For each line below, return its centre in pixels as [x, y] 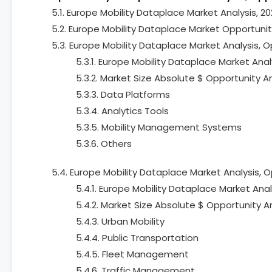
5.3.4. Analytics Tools [122, 111]
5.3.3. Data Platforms [123, 94]
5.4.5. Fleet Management [132, 254]
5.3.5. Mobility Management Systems [159, 127]
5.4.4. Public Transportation [137, 238]
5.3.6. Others [104, 144]
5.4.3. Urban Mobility [120, 221]
